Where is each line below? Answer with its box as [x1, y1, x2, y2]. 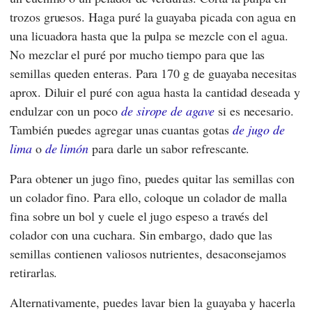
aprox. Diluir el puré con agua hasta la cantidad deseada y [10, 84, 300, 101]
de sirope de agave [120, 102, 214, 120]
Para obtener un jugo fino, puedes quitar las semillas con [10, 170, 295, 187]
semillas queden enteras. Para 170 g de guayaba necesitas [10, 65, 297, 82]
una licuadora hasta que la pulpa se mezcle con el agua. [10, 27, 289, 45]
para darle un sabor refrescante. [88, 140, 250, 157]
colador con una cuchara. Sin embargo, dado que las [10, 226, 273, 244]
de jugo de [232, 121, 286, 139]
